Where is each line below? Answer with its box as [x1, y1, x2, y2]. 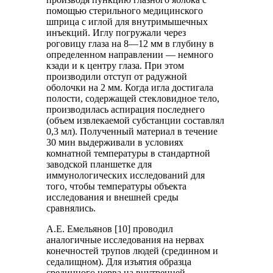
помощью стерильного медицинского [46, 5, 204, 16]
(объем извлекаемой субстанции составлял [46, 115, 225, 126]
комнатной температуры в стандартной [46, 147, 211, 158]
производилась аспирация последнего [46, 104, 205, 115]
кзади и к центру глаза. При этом [46, 60, 185, 71]
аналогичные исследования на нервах [46, 234, 205, 245]
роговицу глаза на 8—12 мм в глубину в [46, 38, 214, 49]
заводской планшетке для [46, 158, 152, 169]
